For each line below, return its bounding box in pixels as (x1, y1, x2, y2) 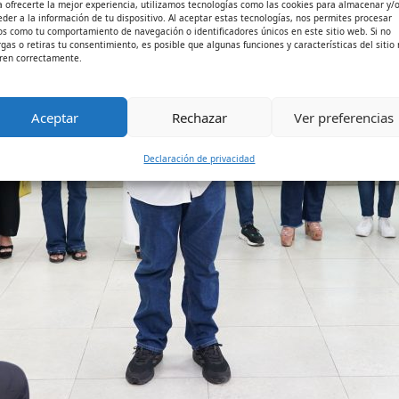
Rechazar (171, 108, 227, 126)
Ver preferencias (293, 108, 394, 126)
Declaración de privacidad (143, 152, 256, 165)
